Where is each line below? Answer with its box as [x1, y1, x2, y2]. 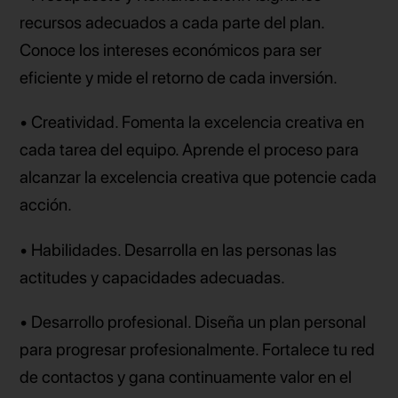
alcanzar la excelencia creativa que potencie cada [20, 167, 378, 188]
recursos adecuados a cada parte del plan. [20, 12, 325, 34]
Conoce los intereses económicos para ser [20, 40, 322, 61]
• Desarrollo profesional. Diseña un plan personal [20, 311, 367, 332]
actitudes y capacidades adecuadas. [20, 267, 286, 288]
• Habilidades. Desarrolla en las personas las [20, 239, 338, 260]
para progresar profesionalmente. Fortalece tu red [20, 338, 376, 360]
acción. [20, 195, 73, 216]
